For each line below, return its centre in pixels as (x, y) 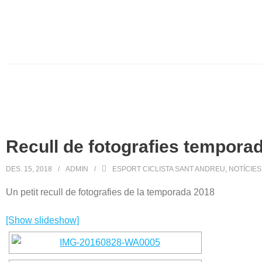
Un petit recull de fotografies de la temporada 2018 (110, 192)
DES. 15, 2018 (29, 169)
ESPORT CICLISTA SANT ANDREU (169, 169)
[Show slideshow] (42, 220)
